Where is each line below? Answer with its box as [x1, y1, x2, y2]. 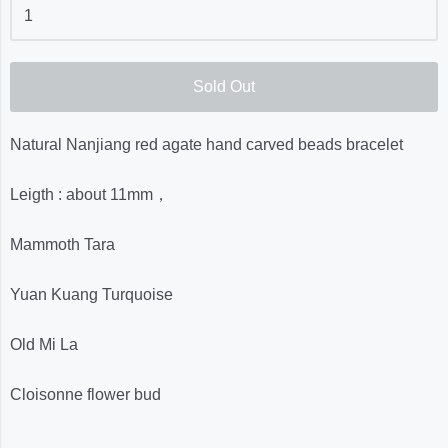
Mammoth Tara [10, 235, 115, 253]
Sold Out [193, 77, 255, 95]
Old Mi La [10, 335, 82, 353]
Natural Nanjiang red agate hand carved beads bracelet [10, 135, 403, 153]
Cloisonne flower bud [10, 385, 165, 403]
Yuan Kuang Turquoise [10, 285, 173, 303]
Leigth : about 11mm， [10, 185, 169, 203]
